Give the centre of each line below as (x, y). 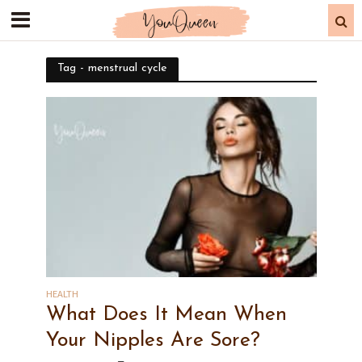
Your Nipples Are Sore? (153, 341)
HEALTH (62, 294)
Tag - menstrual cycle (112, 68)
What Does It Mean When (166, 315)
